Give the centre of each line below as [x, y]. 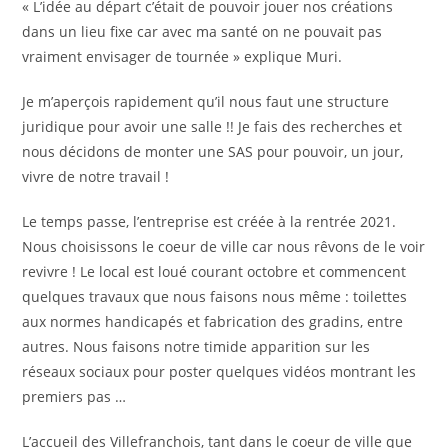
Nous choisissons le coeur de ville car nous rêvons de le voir [224, 246]
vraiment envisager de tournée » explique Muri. [184, 56]
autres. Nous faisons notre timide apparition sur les [196, 346]
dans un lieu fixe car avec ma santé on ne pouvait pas [202, 31]
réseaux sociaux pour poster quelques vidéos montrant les [219, 371]
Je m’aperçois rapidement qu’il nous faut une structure [206, 101]
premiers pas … [74, 396]
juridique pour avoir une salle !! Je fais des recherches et [212, 126]
